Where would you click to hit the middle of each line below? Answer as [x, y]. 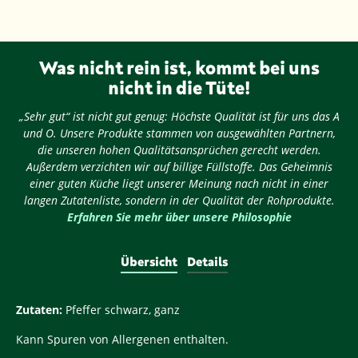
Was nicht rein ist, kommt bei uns [179, 68]
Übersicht [149, 262]
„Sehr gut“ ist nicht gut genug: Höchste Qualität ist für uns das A [179, 117]
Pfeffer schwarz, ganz [123, 310]
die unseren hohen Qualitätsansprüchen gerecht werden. [179, 150]
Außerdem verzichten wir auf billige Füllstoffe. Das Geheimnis [179, 167]
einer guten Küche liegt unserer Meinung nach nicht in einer [179, 184]
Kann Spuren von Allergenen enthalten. [122, 340]
